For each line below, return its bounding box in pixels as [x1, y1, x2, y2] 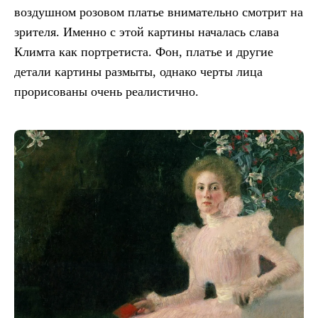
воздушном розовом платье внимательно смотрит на [14, 4, 303, 19]
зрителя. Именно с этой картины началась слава [14, 24, 279, 39]
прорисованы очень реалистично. [14, 84, 199, 99]
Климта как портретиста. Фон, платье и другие [14, 44, 273, 59]
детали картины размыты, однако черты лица [14, 64, 263, 79]
